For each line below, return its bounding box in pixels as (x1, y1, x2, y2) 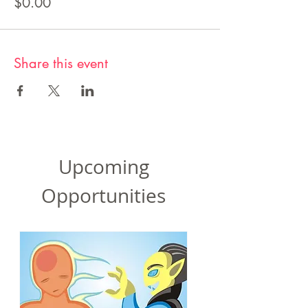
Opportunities (41, 183, 166, 208)
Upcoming (58, 154, 149, 179)
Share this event (14, 54, 108, 72)
